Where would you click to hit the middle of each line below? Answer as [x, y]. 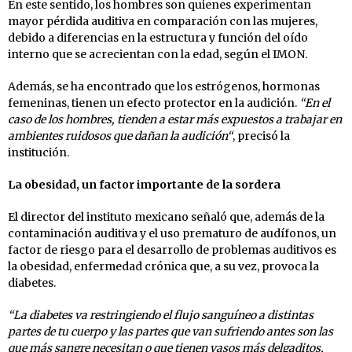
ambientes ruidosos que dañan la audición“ [120, 136]
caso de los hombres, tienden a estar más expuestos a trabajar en [175, 120]
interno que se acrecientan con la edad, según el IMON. [158, 55]
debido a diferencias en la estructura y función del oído [158, 38]
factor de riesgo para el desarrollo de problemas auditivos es [172, 250]
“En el [315, 103]
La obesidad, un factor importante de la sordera [144, 185]
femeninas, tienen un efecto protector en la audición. [154, 103]
